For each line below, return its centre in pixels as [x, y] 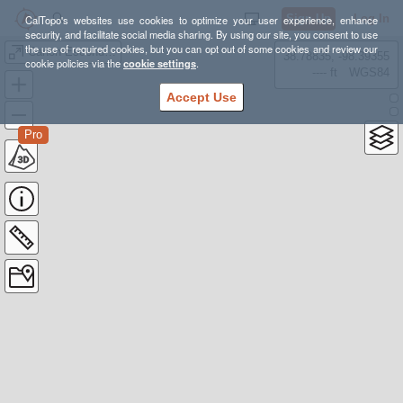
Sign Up [309, 18]
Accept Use [201, 97]
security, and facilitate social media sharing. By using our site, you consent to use [201, 34]
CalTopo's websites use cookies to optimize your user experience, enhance [201, 20]
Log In [372, 18]
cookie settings [160, 63]
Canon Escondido [110, 52]
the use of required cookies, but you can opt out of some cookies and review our [201, 49]
